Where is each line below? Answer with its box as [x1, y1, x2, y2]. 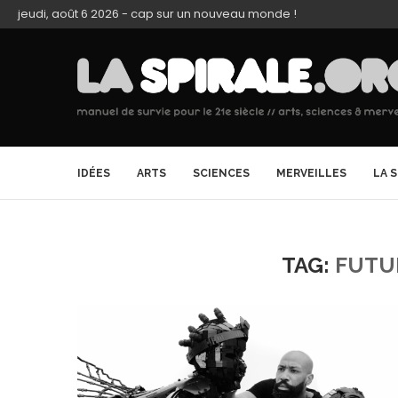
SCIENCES [193, 167, 250, 179]
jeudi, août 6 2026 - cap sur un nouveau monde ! [18, 5, 297, 22]
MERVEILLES [276, 167, 346, 179]
